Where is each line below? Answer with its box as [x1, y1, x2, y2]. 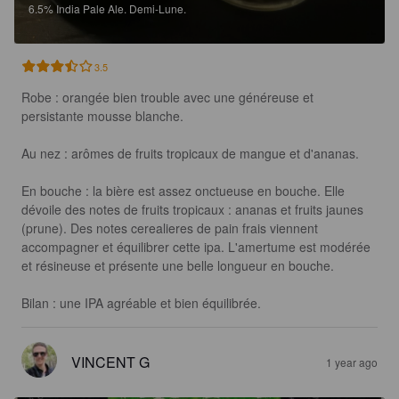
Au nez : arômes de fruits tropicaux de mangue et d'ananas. [21, 144, 359, 163]
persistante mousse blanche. [21, 107, 183, 126]
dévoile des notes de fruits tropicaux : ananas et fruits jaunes [21, 200, 367, 219]
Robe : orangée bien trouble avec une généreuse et [21, 88, 317, 107]
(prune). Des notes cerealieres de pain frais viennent [21, 219, 322, 238]
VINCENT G [71, 352, 150, 373]
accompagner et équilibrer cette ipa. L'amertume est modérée [21, 238, 374, 256]
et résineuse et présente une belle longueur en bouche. [21, 256, 334, 275]
